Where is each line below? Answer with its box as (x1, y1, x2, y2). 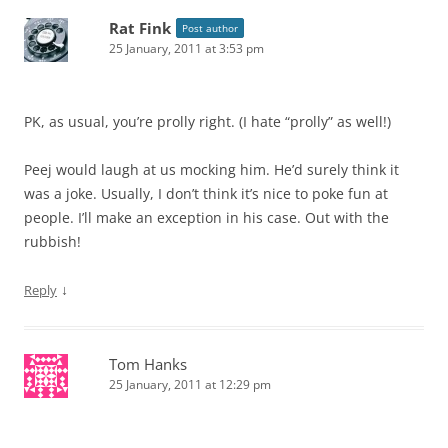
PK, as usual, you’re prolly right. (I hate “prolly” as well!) (24, 111, 391, 131)
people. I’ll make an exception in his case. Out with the (24, 207, 389, 227)
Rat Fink (109, 17, 171, 38)
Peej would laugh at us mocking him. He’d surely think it (24, 159, 399, 179)
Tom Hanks (109, 353, 187, 374)
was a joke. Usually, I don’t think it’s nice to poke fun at (24, 183, 388, 203)
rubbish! (24, 231, 81, 251)
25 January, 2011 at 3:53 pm (109, 39, 264, 57)
